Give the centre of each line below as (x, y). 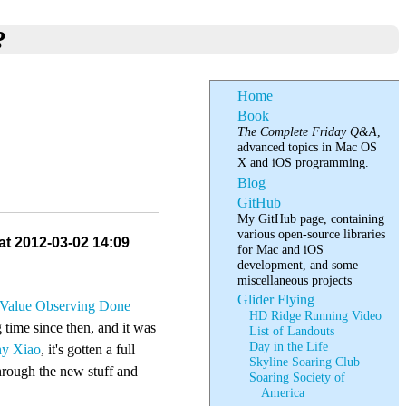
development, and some (298, 264)
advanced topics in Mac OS (308, 147)
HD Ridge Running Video (316, 316)
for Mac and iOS (281, 249)
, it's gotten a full (88, 349)
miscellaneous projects (295, 280)
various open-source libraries (312, 233)
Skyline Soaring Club (305, 362)
